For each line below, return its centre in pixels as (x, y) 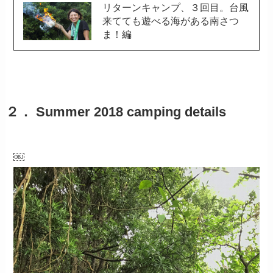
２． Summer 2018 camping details (115, 112)
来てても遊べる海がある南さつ (170, 21)
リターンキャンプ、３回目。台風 (175, 8)
